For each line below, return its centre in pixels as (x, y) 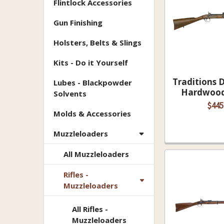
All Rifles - (90, 209)
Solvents (70, 94)
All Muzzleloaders (96, 154)
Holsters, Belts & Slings (97, 43)
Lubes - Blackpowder (93, 83)
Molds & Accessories (92, 114)
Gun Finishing (78, 23)
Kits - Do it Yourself (91, 63)
